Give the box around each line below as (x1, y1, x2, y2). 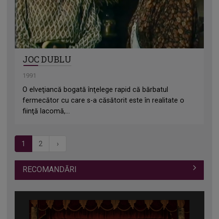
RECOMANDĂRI (22, 164, 77, 174)
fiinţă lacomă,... (22, 107, 70, 115)
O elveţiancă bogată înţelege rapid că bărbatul (22, 86, 169, 94)
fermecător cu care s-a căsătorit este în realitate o (22, 96, 185, 105)
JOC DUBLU (22, 54, 72, 66)
